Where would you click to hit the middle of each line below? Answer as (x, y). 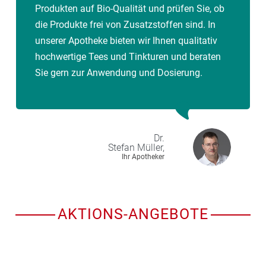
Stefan (121, 147)
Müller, (151, 147)
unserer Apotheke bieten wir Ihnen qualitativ (126, 41)
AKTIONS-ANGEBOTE (133, 214)
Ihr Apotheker (143, 156)
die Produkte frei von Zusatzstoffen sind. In (125, 25)
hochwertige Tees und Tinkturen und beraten (128, 57)
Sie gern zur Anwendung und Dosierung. (119, 73)
